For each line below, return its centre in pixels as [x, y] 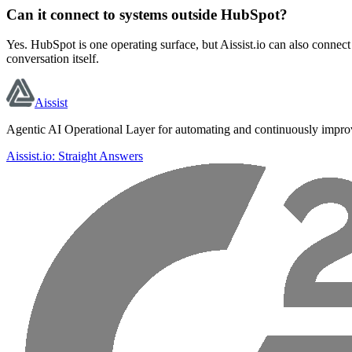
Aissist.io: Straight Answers [75, 156]
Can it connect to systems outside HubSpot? [147, 14]
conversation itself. [53, 59]
